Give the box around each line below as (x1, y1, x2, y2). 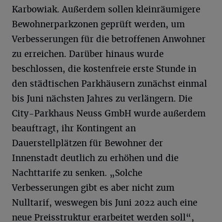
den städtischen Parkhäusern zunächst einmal (12, 78, 207, 89)
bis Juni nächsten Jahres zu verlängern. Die (12, 93, 192, 104)
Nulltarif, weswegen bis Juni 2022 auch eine (12, 197, 197, 208)
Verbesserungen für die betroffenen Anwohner (12, 34, 206, 45)
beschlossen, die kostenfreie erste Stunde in (12, 63, 196, 74)
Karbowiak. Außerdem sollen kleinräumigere (12, 4, 200, 15)
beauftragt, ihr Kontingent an (12, 123, 136, 134)
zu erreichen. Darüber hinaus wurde (12, 49, 164, 59)
